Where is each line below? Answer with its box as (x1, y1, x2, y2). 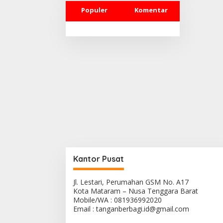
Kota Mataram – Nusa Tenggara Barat (73, 186, 198, 196)
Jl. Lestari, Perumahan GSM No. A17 (73, 177, 189, 187)
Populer (81, 5, 108, 14)
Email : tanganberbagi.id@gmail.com (73, 204, 189, 214)
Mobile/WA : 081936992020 (73, 195, 162, 205)
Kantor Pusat (73, 154, 124, 164)
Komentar (134, 5, 168, 14)
